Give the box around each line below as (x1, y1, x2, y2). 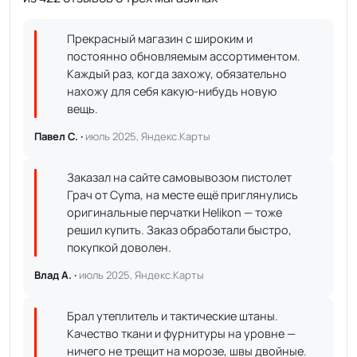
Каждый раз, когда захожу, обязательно (67, 66, 287, 81)
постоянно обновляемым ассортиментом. (67, 49, 300, 64)
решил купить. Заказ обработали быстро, (67, 222, 292, 237)
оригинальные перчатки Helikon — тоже (67, 205, 282, 220)
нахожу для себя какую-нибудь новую (67, 84, 277, 99)
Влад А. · (34, 268, 79, 282)
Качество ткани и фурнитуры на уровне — (67, 326, 296, 341)
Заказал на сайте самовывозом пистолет (67, 170, 292, 185)
